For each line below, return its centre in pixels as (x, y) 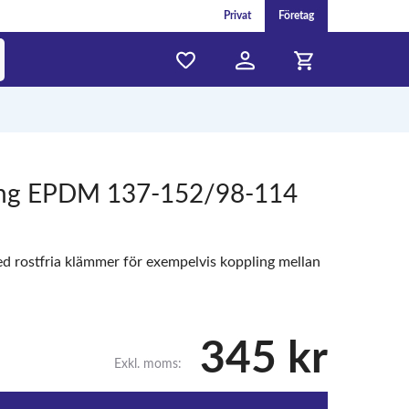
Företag (296, 16)
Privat (237, 16)
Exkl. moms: (147, 364)
